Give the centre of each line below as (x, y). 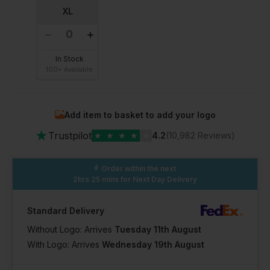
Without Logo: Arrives (71, 229)
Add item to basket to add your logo (140, 115)
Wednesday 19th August (153, 244)
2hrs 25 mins (96, 179)
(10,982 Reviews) (200, 135)
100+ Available (69, 69)
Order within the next (139, 168)
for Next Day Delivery (158, 179)
